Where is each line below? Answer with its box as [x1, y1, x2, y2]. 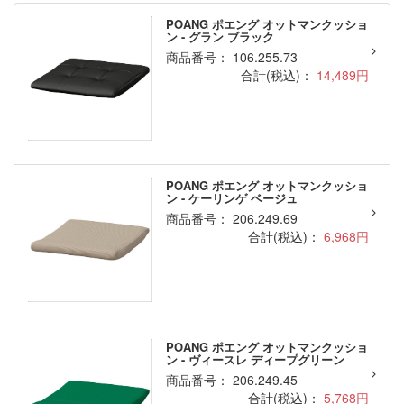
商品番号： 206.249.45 [165, 371, 298, 390]
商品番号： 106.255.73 [165, 48, 298, 67]
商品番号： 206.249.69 [165, 209, 298, 228]
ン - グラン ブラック [165, 28, 274, 46]
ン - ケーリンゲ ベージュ [165, 189, 298, 207]
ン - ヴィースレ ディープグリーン [165, 351, 344, 369]
